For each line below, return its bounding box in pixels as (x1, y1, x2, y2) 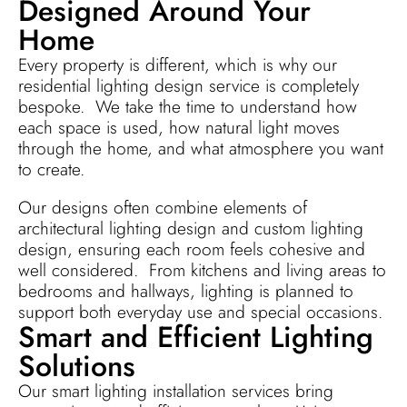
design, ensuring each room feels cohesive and (18, 236, 365, 263)
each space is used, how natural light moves (18, 114, 340, 140)
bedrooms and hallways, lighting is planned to (18, 278, 353, 304)
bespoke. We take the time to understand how (18, 93, 357, 119)
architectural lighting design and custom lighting (18, 215, 363, 242)
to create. (18, 155, 84, 182)
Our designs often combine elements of (18, 194, 307, 221)
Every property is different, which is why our (18, 51, 337, 77)
